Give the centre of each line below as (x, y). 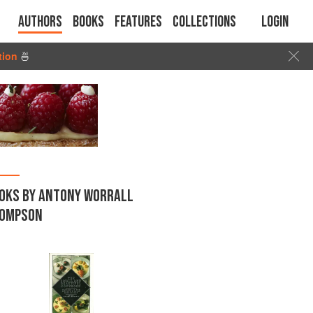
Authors (40, 22)
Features (138, 22)
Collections (204, 22)
